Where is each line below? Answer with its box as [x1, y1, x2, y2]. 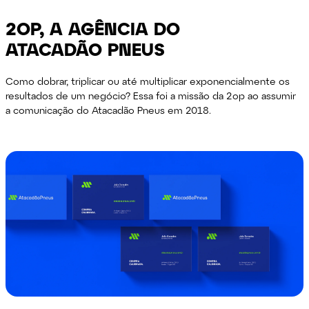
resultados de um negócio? [6, 89, 134, 101]
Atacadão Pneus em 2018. [92, 103, 212, 116]
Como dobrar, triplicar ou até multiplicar [6, 74, 190, 87]
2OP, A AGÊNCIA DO [6, 17, 181, 39]
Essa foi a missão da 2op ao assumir [133, 89, 297, 101]
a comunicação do [6, 103, 92, 116]
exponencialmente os [190, 74, 290, 87]
